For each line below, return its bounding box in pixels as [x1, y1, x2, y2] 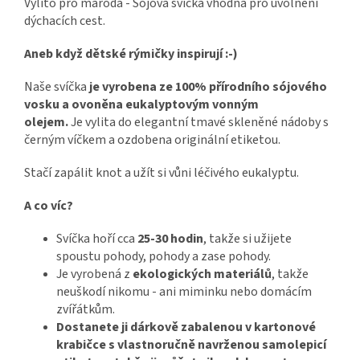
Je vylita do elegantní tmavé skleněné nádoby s [68, 113, 329, 132]
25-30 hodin [137, 230, 203, 248]
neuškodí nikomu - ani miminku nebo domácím [56, 283, 312, 301]
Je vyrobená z [56, 265, 133, 284]
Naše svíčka [24, 78, 87, 96]
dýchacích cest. [24, 12, 105, 31]
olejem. [24, 113, 68, 132]
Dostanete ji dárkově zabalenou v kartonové [56, 318, 316, 337]
